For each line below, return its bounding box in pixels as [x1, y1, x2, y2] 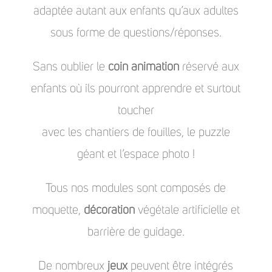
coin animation [107, 60, 179, 73]
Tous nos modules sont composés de [46, 182, 226, 194]
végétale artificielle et [134, 203, 240, 216]
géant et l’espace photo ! [76, 148, 195, 160]
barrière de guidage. [87, 225, 185, 238]
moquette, [32, 203, 84, 216]
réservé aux [178, 60, 239, 73]
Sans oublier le [32, 60, 108, 73]
